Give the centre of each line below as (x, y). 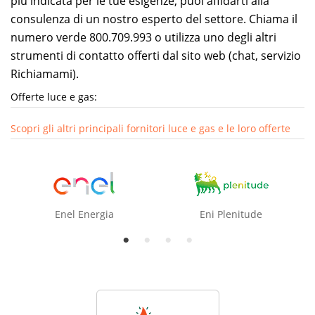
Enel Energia (84, 214)
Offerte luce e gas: (54, 96)
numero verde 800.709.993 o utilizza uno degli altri (143, 37)
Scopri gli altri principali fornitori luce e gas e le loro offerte (150, 128)
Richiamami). (45, 73)
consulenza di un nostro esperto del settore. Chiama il (154, 19)
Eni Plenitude (231, 214)
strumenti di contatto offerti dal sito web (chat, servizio (156, 55)
